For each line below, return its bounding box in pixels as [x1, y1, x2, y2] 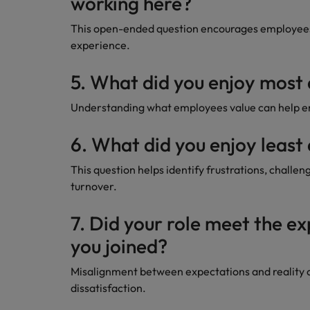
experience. [71, 38, 130, 52]
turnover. [71, 179, 117, 193]
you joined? [71, 234, 167, 258]
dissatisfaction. [71, 281, 146, 295]
